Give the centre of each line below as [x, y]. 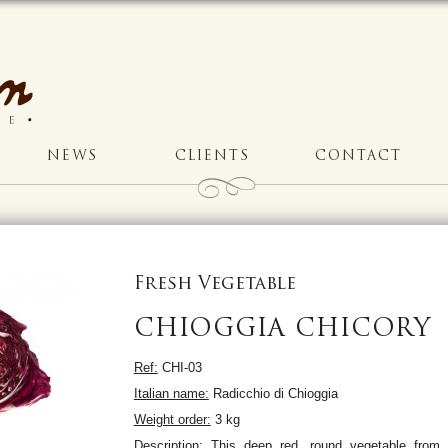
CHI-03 [179, 367]
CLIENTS [212, 156]
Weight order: [172, 419]
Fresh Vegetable [214, 284]
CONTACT [358, 156]
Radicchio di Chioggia [273, 393]
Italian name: [171, 393]
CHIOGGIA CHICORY [282, 330]
